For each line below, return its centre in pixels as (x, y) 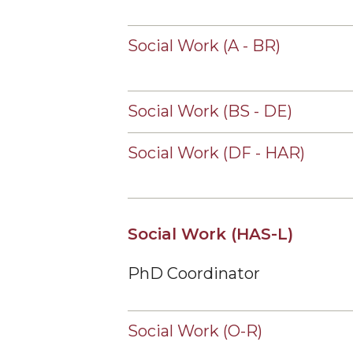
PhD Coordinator (194, 273)
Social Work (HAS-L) (210, 234)
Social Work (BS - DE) (210, 111)
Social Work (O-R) (195, 331)
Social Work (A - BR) (204, 46)
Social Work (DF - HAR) (216, 153)
